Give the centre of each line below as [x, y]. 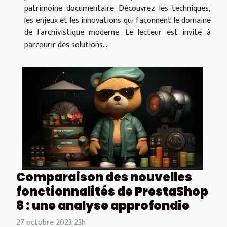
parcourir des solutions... [66, 45]
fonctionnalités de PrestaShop [112, 192]
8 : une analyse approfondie [103, 206]
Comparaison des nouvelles [104, 177]
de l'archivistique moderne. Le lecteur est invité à [118, 33]
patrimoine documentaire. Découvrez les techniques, [118, 9]
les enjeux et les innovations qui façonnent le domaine [118, 21]
